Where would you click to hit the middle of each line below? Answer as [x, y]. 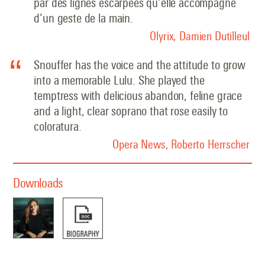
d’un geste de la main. [83, 18]
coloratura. [58, 127]
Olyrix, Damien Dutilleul [200, 36]
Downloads [38, 183]
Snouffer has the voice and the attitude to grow [140, 65]
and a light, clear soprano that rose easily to [131, 111]
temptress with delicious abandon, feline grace [138, 96]
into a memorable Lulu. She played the [119, 80]
